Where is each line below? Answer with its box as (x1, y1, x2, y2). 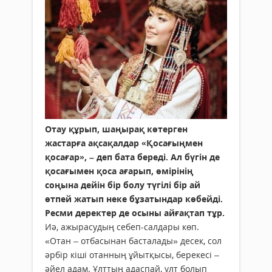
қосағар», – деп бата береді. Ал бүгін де (45, 151, 220, 163)
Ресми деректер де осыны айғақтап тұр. (45, 207, 225, 219)
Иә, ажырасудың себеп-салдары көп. (45, 221, 199, 233)
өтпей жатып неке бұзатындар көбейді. (45, 193, 223, 205)
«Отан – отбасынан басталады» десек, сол (45, 235, 222, 247)
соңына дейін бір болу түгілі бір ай (45, 179, 200, 191)
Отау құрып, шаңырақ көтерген (45, 123, 188, 135)
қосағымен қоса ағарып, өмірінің (45, 165, 193, 177)
